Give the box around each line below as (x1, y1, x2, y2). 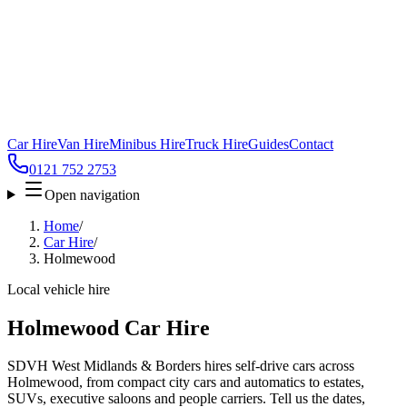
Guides (248, 135, 289, 152)
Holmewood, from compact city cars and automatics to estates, (7, 374, 364, 391)
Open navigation (44, 186, 140, 203)
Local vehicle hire (7, 281, 110, 297)
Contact (289, 135, 333, 152)
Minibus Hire (109, 135, 185, 152)
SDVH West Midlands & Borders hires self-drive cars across (7, 358, 354, 374)
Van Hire (57, 135, 109, 152)
